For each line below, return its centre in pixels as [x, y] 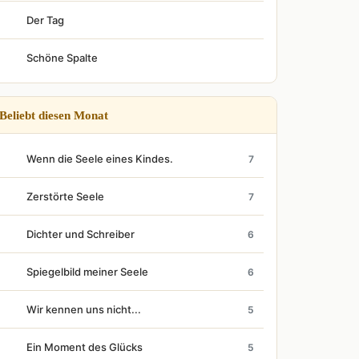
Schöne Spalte [62, 58]
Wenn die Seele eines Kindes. [100, 159]
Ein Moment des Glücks [85, 347]
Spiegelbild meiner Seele [87, 272]
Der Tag [45, 20]
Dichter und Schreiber [81, 234]
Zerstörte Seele [65, 196]
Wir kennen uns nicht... [84, 309]
